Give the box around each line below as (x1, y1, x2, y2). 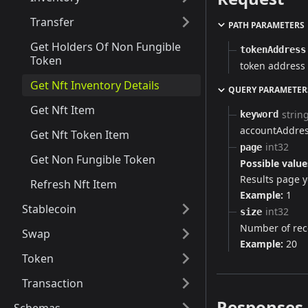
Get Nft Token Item (30, 127, 129, 142)
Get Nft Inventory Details (30, 78, 159, 93)
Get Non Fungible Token (30, 152, 155, 167)
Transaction (22, 276, 83, 291)
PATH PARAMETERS (228, 19, 305, 31)
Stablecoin (22, 201, 76, 217)
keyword (240, 109, 278, 120)
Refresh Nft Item (30, 177, 117, 192)
